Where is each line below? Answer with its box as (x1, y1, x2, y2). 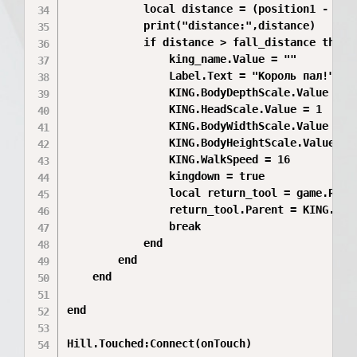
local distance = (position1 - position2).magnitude (67, 2, 144, 15)
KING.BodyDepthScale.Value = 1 (67, 86, 170, 99)
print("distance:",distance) (67, 19, 144, 32)
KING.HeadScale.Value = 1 (67, 103, 170, 116)
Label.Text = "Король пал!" (67, 69, 170, 82)
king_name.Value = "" (67, 53, 170, 65)
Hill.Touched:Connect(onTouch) (67, 337, 253, 350)
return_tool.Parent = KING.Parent (67, 203, 170, 216)
